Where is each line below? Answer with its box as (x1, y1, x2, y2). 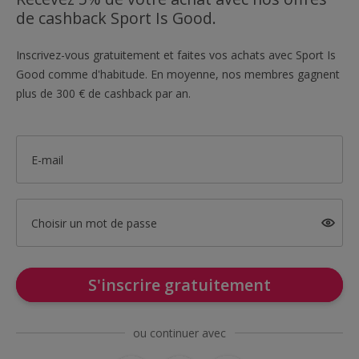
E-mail (30, 151, 63, 167)
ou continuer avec (133, 325, 226, 341)
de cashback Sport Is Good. (16, 7, 216, 29)
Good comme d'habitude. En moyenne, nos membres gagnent (16, 67, 340, 82)
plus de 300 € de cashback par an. (16, 86, 191, 101)
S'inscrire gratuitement (88, 274, 271, 296)
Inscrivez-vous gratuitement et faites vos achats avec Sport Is (16, 47, 336, 63)
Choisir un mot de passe (30, 215, 157, 231)
